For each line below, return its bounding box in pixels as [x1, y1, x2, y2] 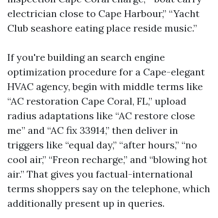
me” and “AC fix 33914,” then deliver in [7, 124, 178, 136]
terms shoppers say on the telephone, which [7, 182, 210, 195]
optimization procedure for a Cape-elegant [7, 66, 205, 78]
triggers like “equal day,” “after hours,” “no [7, 139, 197, 151]
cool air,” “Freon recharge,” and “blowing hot [7, 153, 207, 165]
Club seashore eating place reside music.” [7, 22, 197, 34]
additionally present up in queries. [7, 197, 164, 209]
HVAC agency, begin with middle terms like [7, 80, 203, 92]
